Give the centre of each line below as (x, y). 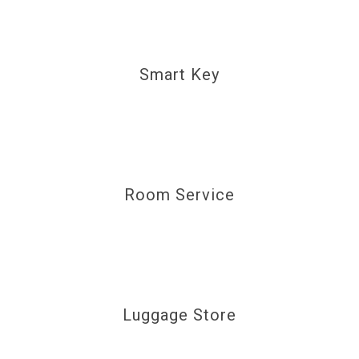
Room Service (179, 195)
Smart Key (179, 75)
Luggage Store (179, 315)
